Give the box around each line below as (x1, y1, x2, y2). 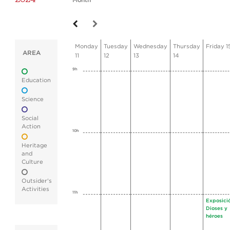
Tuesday (104, 44, 128, 49)
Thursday (173, 44, 200, 49)
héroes (206, 214, 223, 219)
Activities (22, 186, 49, 192)
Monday (75, 44, 98, 49)
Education (22, 78, 51, 83)
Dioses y (206, 206, 227, 211)
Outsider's (22, 178, 52, 184)
